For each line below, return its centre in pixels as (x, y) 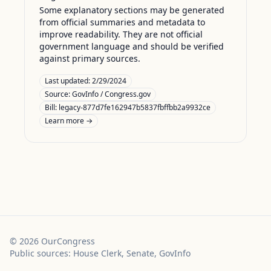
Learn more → (69, 121)
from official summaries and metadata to (122, 22)
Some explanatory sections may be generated (132, 10)
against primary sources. (90, 58)
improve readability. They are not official (121, 34)
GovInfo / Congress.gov (111, 94)
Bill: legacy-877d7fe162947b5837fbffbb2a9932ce (128, 107)
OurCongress (67, 241)
